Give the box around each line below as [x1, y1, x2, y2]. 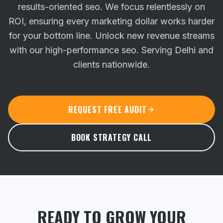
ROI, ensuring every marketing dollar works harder [8, 16, 215, 26]
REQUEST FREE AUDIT [68, 104, 147, 115]
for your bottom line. [8, 30, 93, 41]
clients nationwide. [73, 59, 150, 70]
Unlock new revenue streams [95, 30, 215, 41]
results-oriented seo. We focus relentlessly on [18, 1, 205, 12]
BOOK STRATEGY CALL [71, 131, 152, 143]
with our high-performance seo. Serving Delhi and [9, 45, 214, 55]
